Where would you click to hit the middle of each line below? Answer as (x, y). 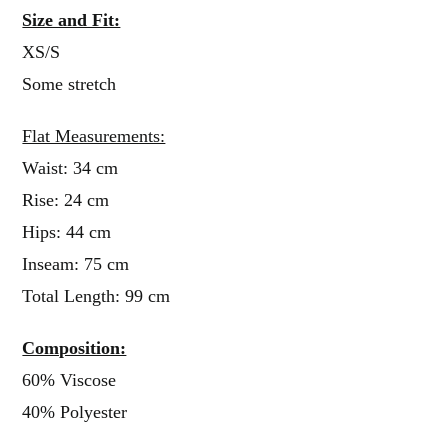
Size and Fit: (71, 19)
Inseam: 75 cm (76, 263)
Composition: (74, 347)
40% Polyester (75, 411)
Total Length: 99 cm (96, 295)
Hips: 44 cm (67, 231)
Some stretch (69, 83)
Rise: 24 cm (66, 199)
